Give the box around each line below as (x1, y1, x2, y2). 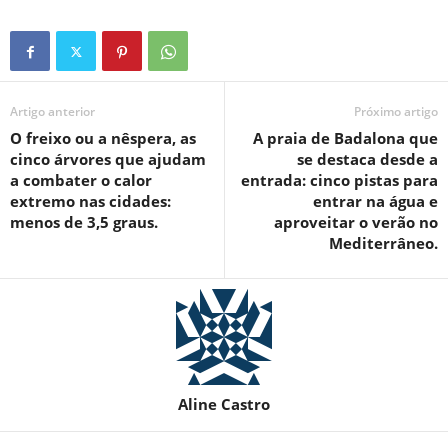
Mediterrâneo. (329, 233, 438, 254)
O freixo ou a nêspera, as (10, 128, 196, 149)
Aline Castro (178, 394, 270, 415)
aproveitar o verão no (274, 212, 438, 233)
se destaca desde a (297, 149, 438, 170)
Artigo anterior (10, 103, 95, 121)
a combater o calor (10, 170, 152, 191)
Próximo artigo (354, 103, 438, 121)
